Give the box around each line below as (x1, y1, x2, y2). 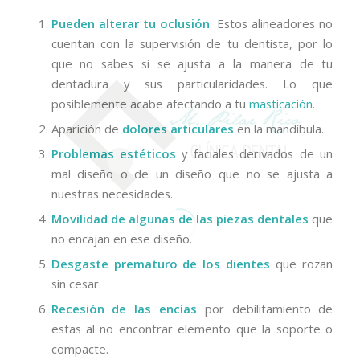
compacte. (51, 341, 108, 358)
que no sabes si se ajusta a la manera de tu (51, 55, 333, 72)
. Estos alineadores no (210, 15, 333, 32)
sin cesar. (51, 276, 101, 292)
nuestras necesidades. (51, 186, 173, 202)
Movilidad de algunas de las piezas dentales (51, 211, 309, 227)
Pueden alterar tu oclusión (51, 15, 211, 32)
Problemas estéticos (51, 145, 177, 162)
